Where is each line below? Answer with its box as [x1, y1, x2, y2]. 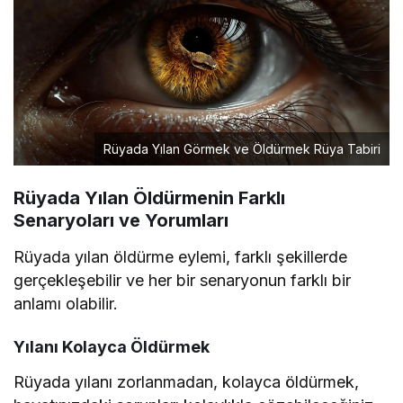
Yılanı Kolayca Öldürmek [13, 337, 210, 357]
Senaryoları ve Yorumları [13, 210, 228, 232]
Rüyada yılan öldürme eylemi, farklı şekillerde [13, 247, 348, 267]
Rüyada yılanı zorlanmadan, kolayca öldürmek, [13, 372, 360, 392]
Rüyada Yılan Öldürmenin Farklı [13, 187, 285, 210]
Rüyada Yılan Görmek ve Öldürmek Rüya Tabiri [103, 141, 381, 157]
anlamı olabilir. [13, 294, 119, 314]
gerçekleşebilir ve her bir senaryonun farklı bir [13, 271, 352, 291]
